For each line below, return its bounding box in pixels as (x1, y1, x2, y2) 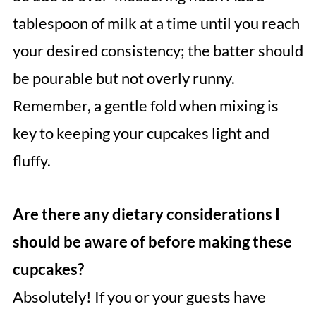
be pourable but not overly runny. (12, 68, 235, 88)
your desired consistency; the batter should (12, 41, 303, 61)
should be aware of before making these (12, 232, 292, 252)
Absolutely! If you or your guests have (12, 287, 266, 307)
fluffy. (12, 151, 51, 171)
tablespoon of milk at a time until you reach (12, 13, 300, 33)
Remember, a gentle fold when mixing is (12, 96, 279, 116)
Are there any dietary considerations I (12, 205, 280, 224)
